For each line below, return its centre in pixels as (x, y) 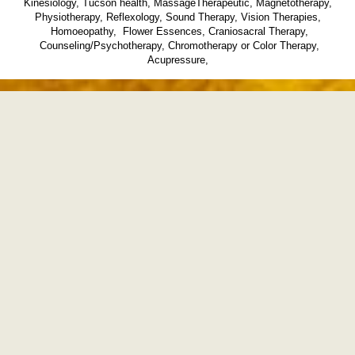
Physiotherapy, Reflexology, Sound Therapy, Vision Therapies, (177, 17)
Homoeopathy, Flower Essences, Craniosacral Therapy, (177, 31)
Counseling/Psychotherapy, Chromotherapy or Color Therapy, (177, 46)
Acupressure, (177, 60)
